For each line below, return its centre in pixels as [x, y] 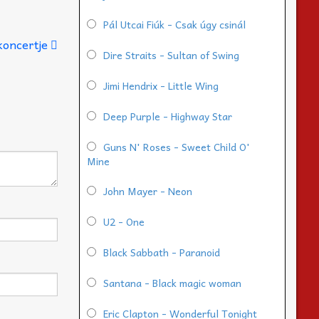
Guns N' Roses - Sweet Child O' [177, 147]
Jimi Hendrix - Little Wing [161, 86]
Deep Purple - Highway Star [168, 116]
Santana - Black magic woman [172, 283]
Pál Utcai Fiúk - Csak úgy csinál [174, 25]
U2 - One [124, 222]
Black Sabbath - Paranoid [162, 252]
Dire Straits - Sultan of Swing [171, 55]
